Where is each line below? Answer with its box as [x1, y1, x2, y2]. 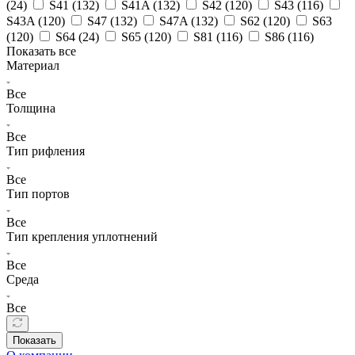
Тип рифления [6, 143, 85, 158]
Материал [6, 58, 59, 72]
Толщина [6, 101, 55, 115]
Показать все [6, 44, 76, 58]
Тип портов [6, 186, 70, 200]
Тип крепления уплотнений [6, 229, 158, 243]
